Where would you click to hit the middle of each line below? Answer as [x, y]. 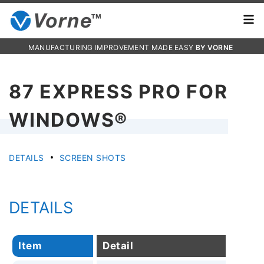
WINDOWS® [68, 120]
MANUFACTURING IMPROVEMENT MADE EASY [112, 47]
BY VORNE [214, 47]
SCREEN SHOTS [93, 158]
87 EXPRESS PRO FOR [118, 92]
